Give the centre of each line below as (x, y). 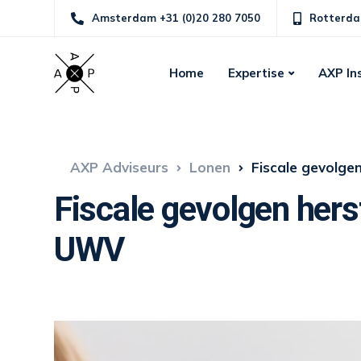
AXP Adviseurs (119, 167)
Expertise (256, 73)
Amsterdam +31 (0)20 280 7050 (176, 18)
